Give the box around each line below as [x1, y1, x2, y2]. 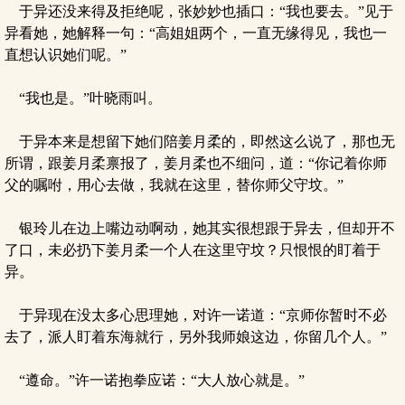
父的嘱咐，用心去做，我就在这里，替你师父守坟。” [5, 177, 344, 193]
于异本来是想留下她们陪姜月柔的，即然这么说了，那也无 [5, 134, 395, 149]
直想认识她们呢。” [5, 47, 127, 62]
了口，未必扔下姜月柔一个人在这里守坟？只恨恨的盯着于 [5, 242, 381, 258]
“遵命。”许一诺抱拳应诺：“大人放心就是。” [5, 372, 305, 388]
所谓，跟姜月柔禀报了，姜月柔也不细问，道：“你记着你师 [5, 155, 387, 171]
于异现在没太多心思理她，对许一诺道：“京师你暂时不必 [5, 307, 387, 323]
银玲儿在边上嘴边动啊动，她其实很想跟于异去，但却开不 [5, 221, 395, 236]
